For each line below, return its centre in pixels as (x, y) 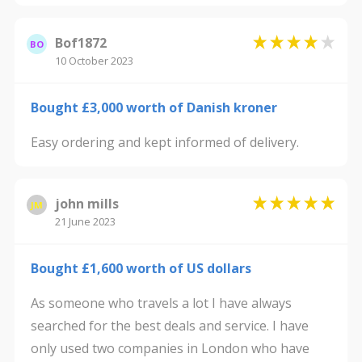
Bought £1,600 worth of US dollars (141, 268)
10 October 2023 (94, 61)
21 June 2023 (85, 221)
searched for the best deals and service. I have (169, 326)
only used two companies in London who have (170, 348)
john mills (86, 204)
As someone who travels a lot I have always (161, 303)
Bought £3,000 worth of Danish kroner (154, 107)
